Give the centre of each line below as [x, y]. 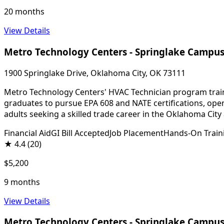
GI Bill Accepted [80, 133]
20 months [24, 12]
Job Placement [136, 133]
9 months [22, 182]
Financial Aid [27, 133]
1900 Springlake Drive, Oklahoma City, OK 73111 [95, 73]
